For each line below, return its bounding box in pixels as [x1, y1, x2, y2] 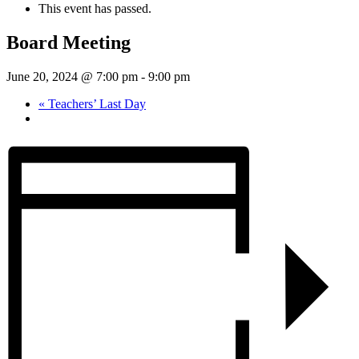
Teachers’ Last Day [45, 96, 146, 111]
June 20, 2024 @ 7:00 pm [6, 69, 138, 83]
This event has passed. [38, 2, 151, 15]
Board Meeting [6, 31, 131, 53]
